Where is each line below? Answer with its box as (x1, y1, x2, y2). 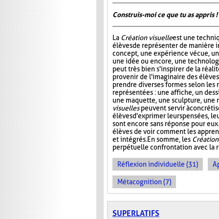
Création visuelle (121, 34, 173, 42)
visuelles (112, 104, 139, 112)
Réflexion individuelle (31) (117, 160, 198, 169)
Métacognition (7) (117, 178, 171, 186)
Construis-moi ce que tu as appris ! (112, 11, 218, 19)
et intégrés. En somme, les (112, 135, 192, 144)
